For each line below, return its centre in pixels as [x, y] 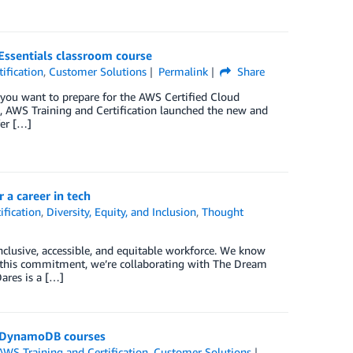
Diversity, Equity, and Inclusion [122, 211]
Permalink [183, 72]
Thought [223, 211]
